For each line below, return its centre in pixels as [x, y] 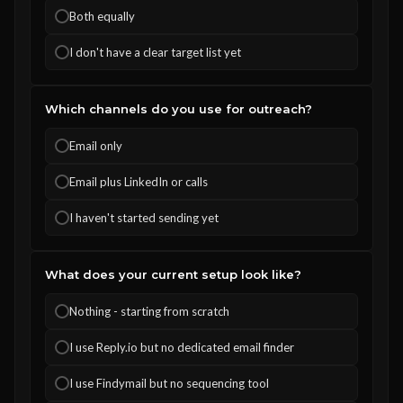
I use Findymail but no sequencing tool [169, 383]
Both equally [102, 16]
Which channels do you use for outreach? [179, 109]
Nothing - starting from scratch [149, 311]
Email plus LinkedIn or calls [139, 182]
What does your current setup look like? [173, 274]
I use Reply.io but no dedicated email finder [182, 347]
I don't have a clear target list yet [155, 52]
